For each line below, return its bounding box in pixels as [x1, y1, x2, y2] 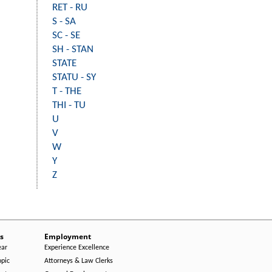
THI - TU [52, 100, 86, 110]
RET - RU [52, 2, 87, 13]
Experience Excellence [44, 244, 109, 251]
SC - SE [52, 30, 80, 41]
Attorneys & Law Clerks [44, 257, 113, 265]
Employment [44, 231, 91, 242]
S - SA [52, 16, 76, 27]
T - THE [52, 86, 81, 97]
